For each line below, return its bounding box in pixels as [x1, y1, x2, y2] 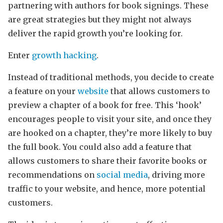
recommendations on [8, 169, 97, 180]
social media [97, 169, 148, 180]
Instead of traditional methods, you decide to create [8, 72, 214, 82]
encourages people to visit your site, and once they [8, 113, 212, 124]
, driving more [148, 169, 205, 180]
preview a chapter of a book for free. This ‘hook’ [8, 100, 202, 110]
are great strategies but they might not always [8, 14, 192, 24]
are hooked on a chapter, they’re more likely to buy [8, 127, 212, 138]
